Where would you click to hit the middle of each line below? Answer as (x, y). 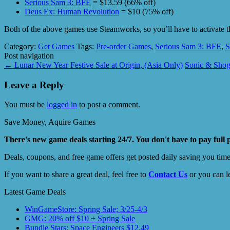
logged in (62, 105)
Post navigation (29, 55)
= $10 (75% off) (146, 11)
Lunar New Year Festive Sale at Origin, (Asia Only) (98, 65)
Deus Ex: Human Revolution (72, 11)
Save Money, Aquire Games (50, 122)
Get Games (56, 46)
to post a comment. (109, 105)
